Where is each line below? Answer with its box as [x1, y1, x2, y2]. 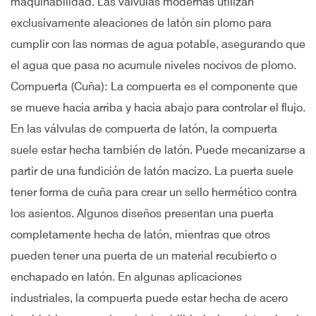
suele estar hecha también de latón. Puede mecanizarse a [11, 143, 305, 157]
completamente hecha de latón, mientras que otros [11, 228, 270, 241]
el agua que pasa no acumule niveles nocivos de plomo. [11, 59, 296, 72]
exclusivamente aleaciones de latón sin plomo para [11, 16, 272, 30]
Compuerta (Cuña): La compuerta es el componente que [11, 80, 298, 93]
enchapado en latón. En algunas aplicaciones [11, 270, 242, 284]
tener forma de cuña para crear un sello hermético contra [11, 186, 297, 199]
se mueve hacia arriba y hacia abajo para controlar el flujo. [11, 101, 305, 114]
